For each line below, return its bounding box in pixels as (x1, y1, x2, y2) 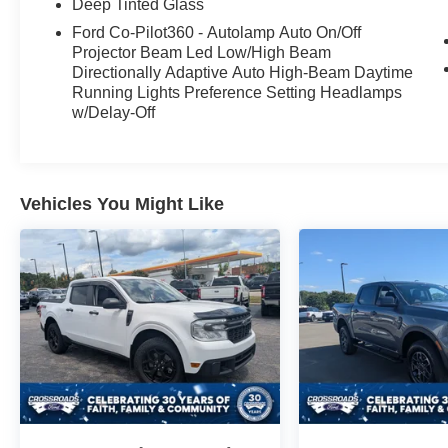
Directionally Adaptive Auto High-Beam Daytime (72, 64, 414, 82)
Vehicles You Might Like (20, 194, 224, 215)
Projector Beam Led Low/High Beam (72, 44, 332, 62)
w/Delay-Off (72, 104, 156, 122)
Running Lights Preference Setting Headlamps (72, 84, 403, 102)
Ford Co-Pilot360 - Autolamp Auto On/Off (72, 24, 362, 42)
